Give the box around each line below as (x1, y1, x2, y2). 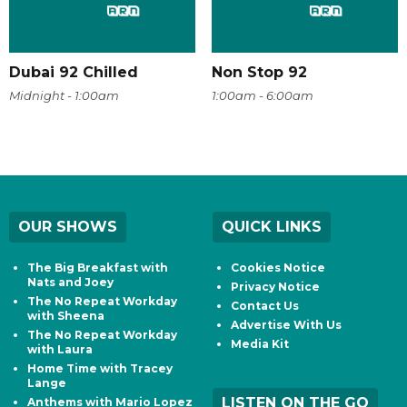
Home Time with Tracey (27, 361, 173, 375)
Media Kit (231, 336, 289, 351)
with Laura (27, 342, 93, 356)
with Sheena (27, 308, 104, 323)
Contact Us (231, 298, 299, 313)
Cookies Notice (231, 260, 325, 274)
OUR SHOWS (18, 217, 117, 235)
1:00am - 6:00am (211, 87, 313, 103)
